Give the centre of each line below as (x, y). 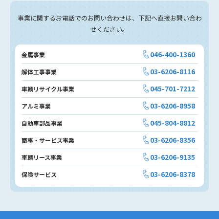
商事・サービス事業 (48, 140)
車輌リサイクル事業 (48, 89)
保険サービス (39, 175)
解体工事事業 (39, 72)
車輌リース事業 (42, 157)
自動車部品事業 (42, 123)
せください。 (109, 29)
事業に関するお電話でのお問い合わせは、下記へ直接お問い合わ (109, 18)
